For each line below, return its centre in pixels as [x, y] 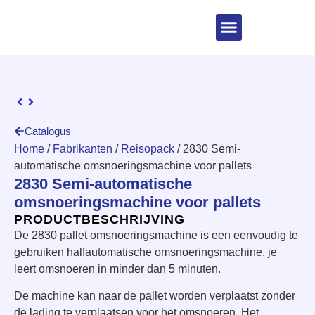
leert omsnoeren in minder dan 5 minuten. [117, 269]
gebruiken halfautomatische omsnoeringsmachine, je [146, 252]
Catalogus [48, 131]
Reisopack [148, 148]
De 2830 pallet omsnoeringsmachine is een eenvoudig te [156, 235]
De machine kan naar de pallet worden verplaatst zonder [155, 295]
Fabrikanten [83, 148]
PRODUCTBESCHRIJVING [99, 219]
